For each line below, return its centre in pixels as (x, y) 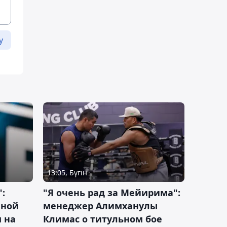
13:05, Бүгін (67, 172)
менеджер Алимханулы (100, 205)
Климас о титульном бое (103, 219)
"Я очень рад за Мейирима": (112, 192)
